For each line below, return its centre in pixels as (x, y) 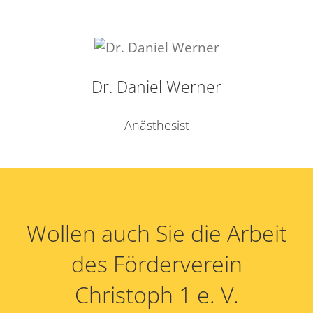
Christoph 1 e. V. (156, 294)
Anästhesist (156, 125)
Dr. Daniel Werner (156, 86)
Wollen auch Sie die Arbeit (156, 233)
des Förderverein (156, 263)
